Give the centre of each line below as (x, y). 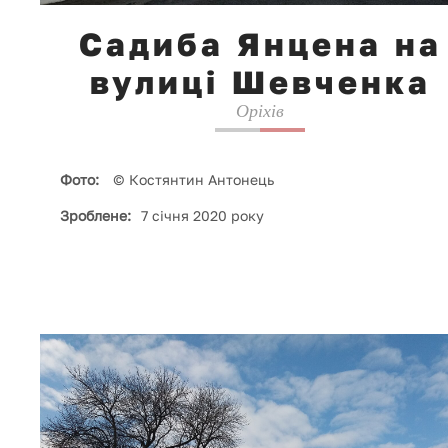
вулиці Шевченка (260, 82)
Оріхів (260, 111)
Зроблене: (95, 216)
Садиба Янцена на (260, 44)
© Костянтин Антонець (191, 180)
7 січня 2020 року (202, 216)
